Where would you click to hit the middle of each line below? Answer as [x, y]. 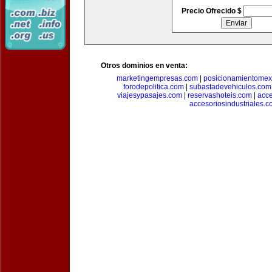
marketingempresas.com [157, 78]
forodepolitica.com [153, 87]
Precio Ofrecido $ [212, 11]
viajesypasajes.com [150, 95]
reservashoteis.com [220, 95]
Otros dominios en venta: [144, 66]
